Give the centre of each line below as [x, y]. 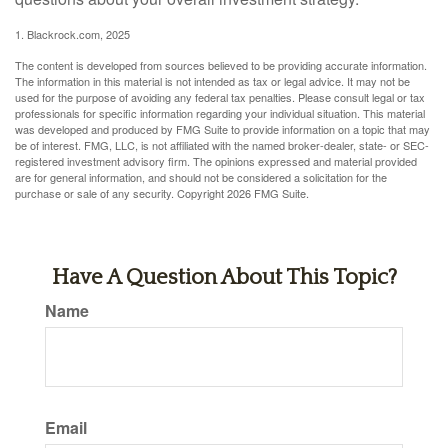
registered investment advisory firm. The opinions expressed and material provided [216, 161]
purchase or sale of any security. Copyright [121, 193]
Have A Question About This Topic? [224, 278]
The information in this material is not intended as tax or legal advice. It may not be [212, 81]
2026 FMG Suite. [268, 193]
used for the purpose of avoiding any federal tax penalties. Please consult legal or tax [220, 97]
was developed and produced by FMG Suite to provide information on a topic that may [222, 129]
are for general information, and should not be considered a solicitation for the [201, 177]
